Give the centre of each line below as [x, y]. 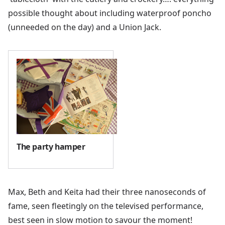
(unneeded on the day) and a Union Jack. [85, 27]
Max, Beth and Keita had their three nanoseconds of [107, 192]
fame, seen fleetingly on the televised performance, [106, 206]
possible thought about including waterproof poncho [110, 13]
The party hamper [51, 146]
